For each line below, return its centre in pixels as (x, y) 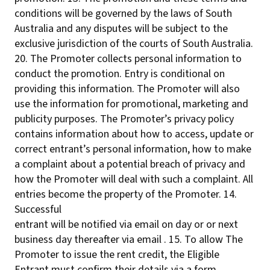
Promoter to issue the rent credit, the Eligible (117, 255)
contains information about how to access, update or (134, 134)
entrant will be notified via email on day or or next (126, 224)
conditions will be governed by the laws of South (123, 14)
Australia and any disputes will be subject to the (121, 29)
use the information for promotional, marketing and (131, 104)
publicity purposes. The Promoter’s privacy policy (124, 119)
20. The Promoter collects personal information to (128, 59)
